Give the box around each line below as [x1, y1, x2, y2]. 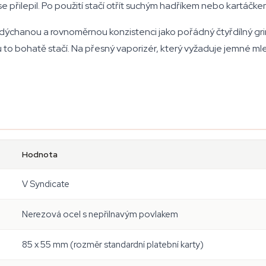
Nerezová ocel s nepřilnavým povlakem [22, 208, 178, 220]
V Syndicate [22, 178, 69, 190]
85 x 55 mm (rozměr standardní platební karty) [22, 239, 204, 251]
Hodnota [22, 149, 58, 160]
